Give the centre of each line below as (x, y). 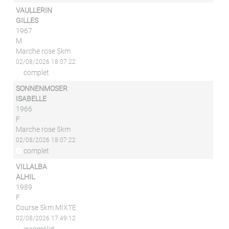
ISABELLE (31, 99)
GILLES (27, 20)
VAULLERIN (34, 10)
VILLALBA (32, 167)
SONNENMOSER (42, 88)
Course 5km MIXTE (46, 208)
